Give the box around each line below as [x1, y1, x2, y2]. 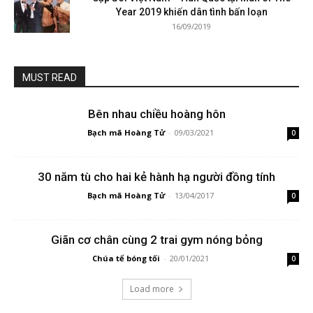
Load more [129, 283, 174, 296]
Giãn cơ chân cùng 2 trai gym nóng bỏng [50, 233, 263, 247]
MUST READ [22, 72, 77, 84]
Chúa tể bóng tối [92, 253, 160, 264]
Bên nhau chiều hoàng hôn [87, 107, 226, 122]
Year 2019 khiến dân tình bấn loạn [115, 6, 268, 18]
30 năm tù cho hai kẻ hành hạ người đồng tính [38, 170, 275, 184]
